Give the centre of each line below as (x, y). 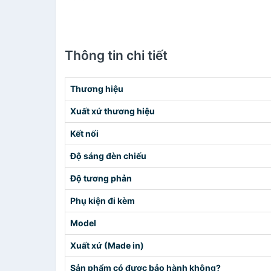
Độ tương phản (101, 178)
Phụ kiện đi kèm (103, 201)
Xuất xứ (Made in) (107, 245)
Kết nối (84, 133)
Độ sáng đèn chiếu (108, 156)
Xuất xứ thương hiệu (113, 111)
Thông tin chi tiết (116, 55)
